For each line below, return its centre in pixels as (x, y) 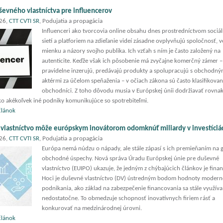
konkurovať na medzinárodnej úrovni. (92, 208)
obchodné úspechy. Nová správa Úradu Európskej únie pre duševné (130, 159)
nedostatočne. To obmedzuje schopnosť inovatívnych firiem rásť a (128, 198)
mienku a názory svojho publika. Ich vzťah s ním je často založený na (131, 51)
